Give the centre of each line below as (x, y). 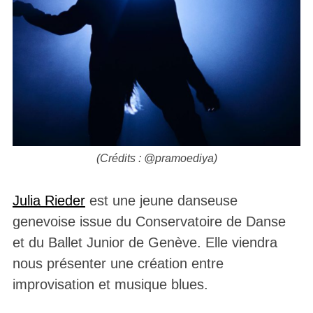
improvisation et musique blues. (110, 285)
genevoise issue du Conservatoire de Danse (149, 222)
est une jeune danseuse (161, 201)
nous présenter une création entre (118, 264)
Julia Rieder (49, 201)
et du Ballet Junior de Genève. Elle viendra (145, 243)
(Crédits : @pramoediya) (156, 159)
